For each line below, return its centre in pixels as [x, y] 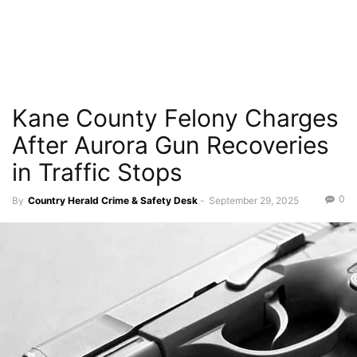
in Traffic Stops [97, 172]
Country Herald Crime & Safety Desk [113, 200]
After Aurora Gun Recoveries [171, 145]
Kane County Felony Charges [175, 118]
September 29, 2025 [254, 200]
